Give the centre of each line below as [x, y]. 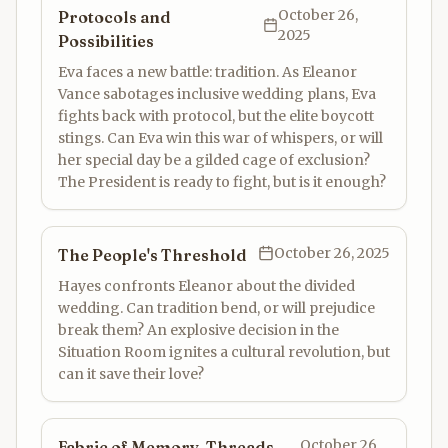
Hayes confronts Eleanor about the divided [206, 286]
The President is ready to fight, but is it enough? [222, 182]
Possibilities [106, 41]
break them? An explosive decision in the [198, 330]
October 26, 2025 [332, 253]
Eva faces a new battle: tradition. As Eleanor [207, 72]
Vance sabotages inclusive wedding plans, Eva [217, 94]
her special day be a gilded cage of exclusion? [214, 160]
